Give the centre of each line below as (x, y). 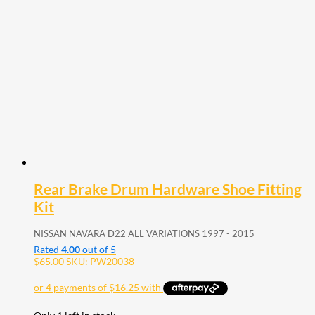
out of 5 (98, 249)
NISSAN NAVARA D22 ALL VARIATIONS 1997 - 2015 (144, 233)
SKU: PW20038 (100, 261)
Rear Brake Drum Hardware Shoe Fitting (168, 189)
